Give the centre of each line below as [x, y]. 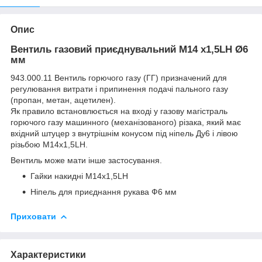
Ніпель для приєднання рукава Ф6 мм [104, 192]
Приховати [33, 216]
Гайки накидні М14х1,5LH [79, 176]
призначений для [194, 77]
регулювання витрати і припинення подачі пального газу [119, 89]
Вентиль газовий [51, 49]
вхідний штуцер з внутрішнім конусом [83, 133]
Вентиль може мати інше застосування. [86, 160]
